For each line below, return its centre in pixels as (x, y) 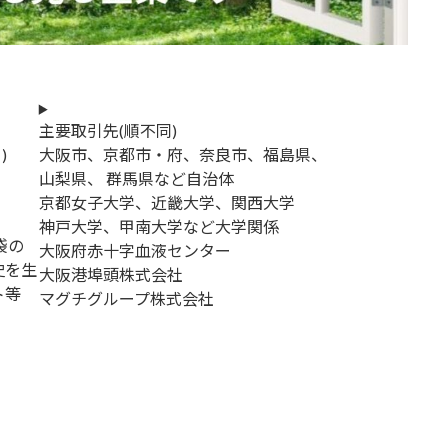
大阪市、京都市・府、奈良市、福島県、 (182, 154)
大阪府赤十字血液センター (134, 250)
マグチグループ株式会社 (126, 298)
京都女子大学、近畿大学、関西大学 (166, 202)
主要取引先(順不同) (107, 130)
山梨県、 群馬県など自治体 (136, 178)
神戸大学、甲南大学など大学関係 (158, 226)
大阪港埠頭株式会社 (110, 274)
